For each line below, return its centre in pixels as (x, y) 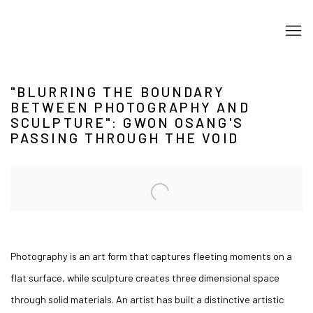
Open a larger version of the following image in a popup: (131, 177)
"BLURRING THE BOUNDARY (118, 92)
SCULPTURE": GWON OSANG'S (127, 122)
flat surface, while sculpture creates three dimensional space (145, 277)
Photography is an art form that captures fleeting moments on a (151, 256)
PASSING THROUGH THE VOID (125, 138)
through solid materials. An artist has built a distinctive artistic (147, 299)
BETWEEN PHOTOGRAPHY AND (130, 107)
